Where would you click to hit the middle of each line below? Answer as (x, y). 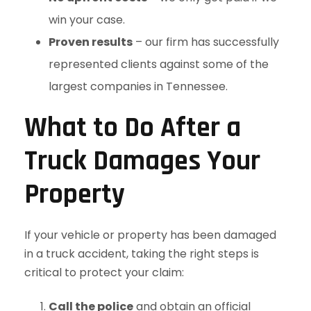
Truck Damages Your (142, 161)
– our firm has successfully (206, 42)
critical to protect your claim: (104, 272)
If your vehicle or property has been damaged (150, 235)
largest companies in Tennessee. (138, 86)
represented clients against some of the (159, 64)
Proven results (91, 42)
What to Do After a (133, 128)
